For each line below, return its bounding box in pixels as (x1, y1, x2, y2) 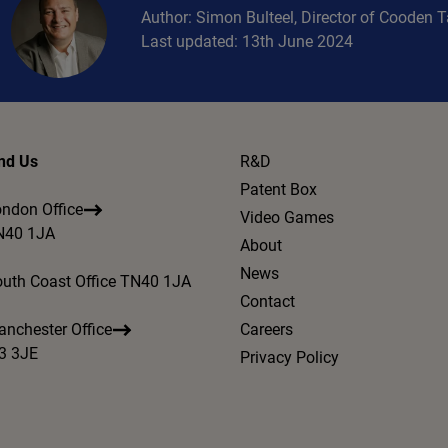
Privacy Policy (239, 348, 339, 367)
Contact (239, 292, 295, 311)
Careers (239, 320, 293, 339)
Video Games (239, 208, 334, 227)
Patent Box (239, 180, 317, 199)
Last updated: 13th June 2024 (141, 32, 354, 51)
